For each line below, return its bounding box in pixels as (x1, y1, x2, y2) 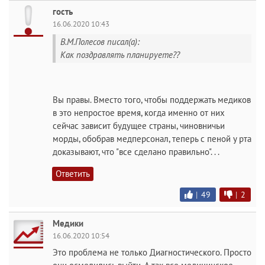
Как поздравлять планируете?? (60, 49, 180, 60)
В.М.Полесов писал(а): (60, 36, 140, 47)
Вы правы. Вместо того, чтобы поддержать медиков (53, 93, 251, 105)
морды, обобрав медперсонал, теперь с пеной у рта (53, 132, 251, 144)
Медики (53, 217, 83, 229)
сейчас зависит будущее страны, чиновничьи (53, 119, 225, 131)
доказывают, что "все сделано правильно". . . (53, 146, 219, 157)
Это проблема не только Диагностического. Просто (53, 246, 251, 258)
